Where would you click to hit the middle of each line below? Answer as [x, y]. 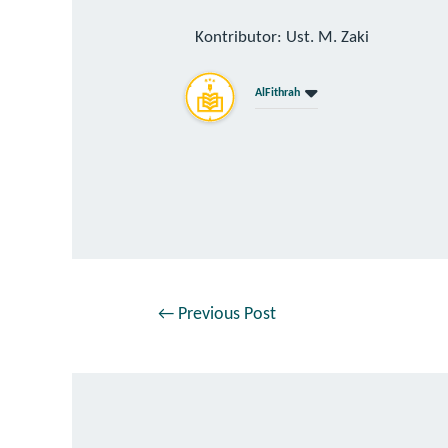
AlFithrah [278, 92]
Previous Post [224, 314]
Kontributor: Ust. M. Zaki [282, 38]
